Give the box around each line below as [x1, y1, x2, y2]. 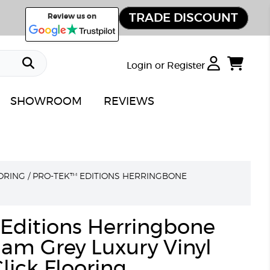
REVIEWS [104, 96, 154, 107]
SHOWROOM [10, 96, 82, 107]
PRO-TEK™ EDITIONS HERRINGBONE [33, 172, 187, 181]
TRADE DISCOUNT [129, 11, 238, 24]
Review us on [48, 13, 97, 20]
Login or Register [126, 61, 207, 71]
